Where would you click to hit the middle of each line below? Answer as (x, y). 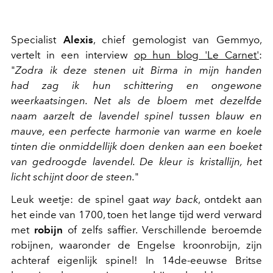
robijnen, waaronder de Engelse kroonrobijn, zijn (136, 245)
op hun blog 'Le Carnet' (196, 55)
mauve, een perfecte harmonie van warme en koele (136, 131)
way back (175, 200)
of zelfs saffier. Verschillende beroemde (165, 230)
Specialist (37, 40)
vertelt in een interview (73, 55)
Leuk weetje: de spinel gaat (82, 200)
